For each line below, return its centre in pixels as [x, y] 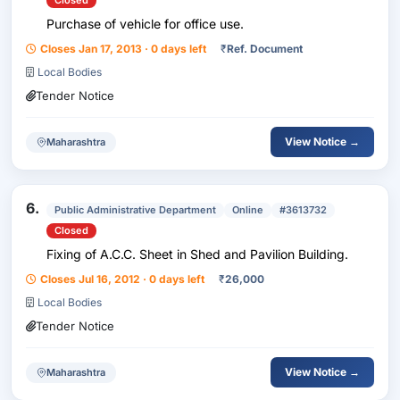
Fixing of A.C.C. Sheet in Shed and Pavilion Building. [197, 254]
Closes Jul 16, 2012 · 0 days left [122, 279]
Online [248, 210]
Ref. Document [265, 49]
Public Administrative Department [135, 210]
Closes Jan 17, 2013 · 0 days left [123, 49]
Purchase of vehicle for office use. [145, 24]
